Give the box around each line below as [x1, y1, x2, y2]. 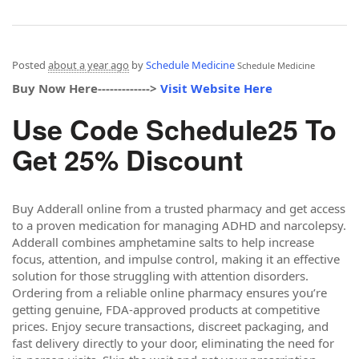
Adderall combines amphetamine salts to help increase [12, 233, 314, 250]
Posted [12, 58, 48, 72]
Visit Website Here [160, 80, 272, 96]
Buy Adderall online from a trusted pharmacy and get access [12, 200, 345, 216]
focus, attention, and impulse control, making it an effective [12, 250, 340, 267]
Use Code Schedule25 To [12, 110, 337, 148]
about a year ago [48, 58, 129, 72]
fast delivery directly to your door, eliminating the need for [12, 334, 334, 351]
